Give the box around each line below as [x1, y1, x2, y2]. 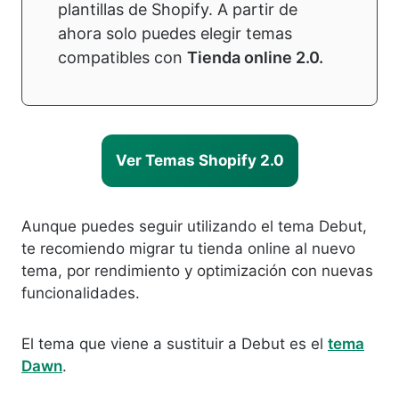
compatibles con [58, 48, 187, 67]
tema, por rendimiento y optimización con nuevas [21, 262, 373, 280]
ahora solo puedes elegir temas [58, 24, 292, 43]
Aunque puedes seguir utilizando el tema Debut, [21, 217, 367, 235]
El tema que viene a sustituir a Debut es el [21, 335, 328, 353]
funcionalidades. [21, 284, 140, 302]
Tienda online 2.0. [187, 48, 323, 67]
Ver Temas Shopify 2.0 [115, 151, 284, 169]
